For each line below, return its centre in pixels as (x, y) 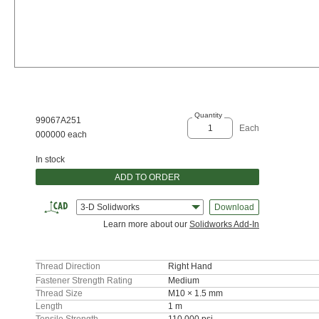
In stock (50, 159)
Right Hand (190, 266)
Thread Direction (68, 266)
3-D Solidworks (110, 207)
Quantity (208, 115)
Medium (184, 281)
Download (234, 207)
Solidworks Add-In (224, 224)
